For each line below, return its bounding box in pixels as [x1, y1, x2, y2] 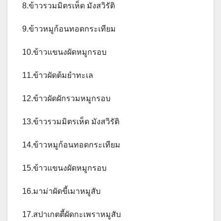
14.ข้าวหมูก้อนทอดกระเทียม [22, 140, 120, 149]
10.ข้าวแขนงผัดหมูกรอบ [22, 47, 107, 56]
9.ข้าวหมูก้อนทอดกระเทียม [22, 24, 116, 33]
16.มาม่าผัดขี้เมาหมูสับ [22, 186, 101, 195]
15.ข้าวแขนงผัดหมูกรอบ [22, 163, 107, 172]
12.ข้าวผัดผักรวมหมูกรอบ [22, 94, 110, 103]
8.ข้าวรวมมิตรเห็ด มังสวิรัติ [22, 1, 115, 10]
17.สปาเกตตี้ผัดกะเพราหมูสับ [22, 210, 121, 219]
